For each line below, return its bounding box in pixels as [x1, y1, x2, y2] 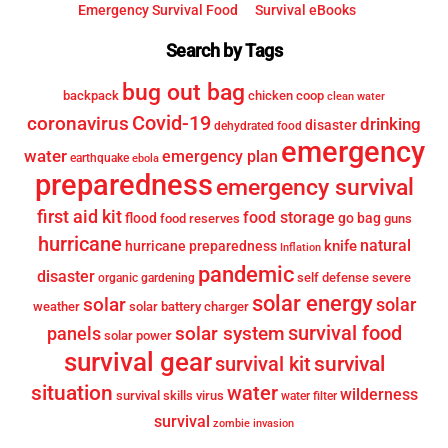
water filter [280, 388, 337, 403]
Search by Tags [165, 39, 283, 61]
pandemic [198, 260, 294, 287]
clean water [327, 89, 385, 103]
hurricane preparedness [124, 237, 277, 254]
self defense [297, 269, 369, 285]
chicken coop [248, 87, 324, 103]
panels [46, 322, 101, 344]
